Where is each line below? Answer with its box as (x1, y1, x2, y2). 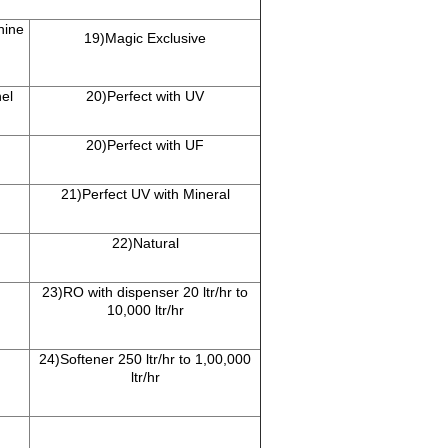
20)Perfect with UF (86, 137, 204, 154)
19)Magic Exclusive (84, 30, 206, 47)
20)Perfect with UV (86, 88, 204, 105)
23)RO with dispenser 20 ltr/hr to (42, 284, 248, 301)
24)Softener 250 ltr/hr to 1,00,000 (39, 351, 251, 368)
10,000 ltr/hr (106, 302, 184, 319)
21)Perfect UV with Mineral (60, 186, 230, 203)
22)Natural (111, 235, 179, 252)
